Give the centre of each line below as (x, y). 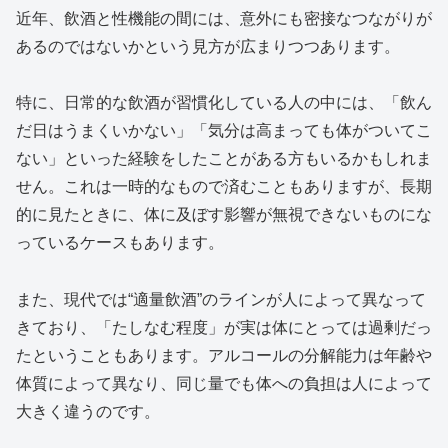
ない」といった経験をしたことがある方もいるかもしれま (224, 159)
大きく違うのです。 (88, 412)
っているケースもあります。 (120, 243)
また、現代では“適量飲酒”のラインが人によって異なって (221, 300)
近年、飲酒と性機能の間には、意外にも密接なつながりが (224, 18)
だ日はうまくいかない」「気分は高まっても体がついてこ (224, 131)
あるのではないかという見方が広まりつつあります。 (208, 46)
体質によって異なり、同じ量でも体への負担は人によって (224, 384)
